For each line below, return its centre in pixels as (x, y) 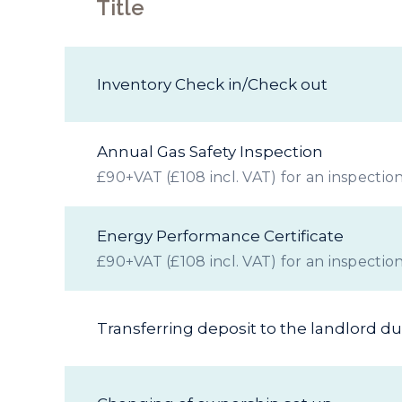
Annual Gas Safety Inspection (210, 152)
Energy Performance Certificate (220, 236)
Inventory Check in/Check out (212, 84)
